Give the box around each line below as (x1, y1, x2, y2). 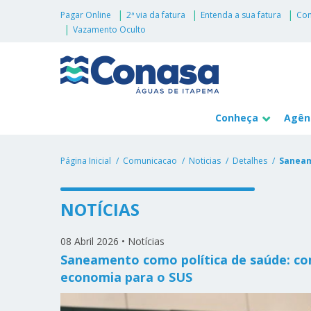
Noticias (188, 154, 221, 167)
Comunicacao (122, 154, 177, 167)
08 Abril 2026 (60, 234, 119, 248)
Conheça (215, 110, 259, 124)
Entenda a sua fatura (200, 9, 281, 22)
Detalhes (232, 154, 267, 167)
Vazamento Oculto (72, 23, 146, 35)
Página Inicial (60, 154, 111, 167)
